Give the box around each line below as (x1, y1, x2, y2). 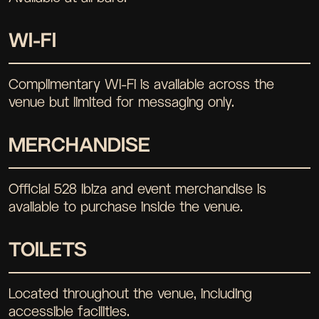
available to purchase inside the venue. (9, 197, 243, 215)
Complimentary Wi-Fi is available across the (9, 75, 274, 93)
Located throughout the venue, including (9, 284, 252, 302)
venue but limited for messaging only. (9, 93, 234, 110)
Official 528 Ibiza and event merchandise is (9, 179, 266, 197)
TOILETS (9, 237, 87, 261)
